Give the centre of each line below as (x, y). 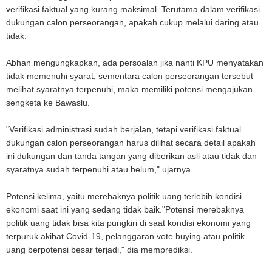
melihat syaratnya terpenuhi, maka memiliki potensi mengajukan (129, 89)
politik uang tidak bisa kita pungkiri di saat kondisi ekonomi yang (128, 223)
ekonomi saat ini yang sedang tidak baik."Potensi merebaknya (125, 209)
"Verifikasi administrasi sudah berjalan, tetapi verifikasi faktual (124, 129)
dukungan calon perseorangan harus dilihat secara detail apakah (131, 142)
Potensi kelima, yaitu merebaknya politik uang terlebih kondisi (124, 196)
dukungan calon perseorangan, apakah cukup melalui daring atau (132, 22)
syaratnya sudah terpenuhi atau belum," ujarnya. (100, 169)
